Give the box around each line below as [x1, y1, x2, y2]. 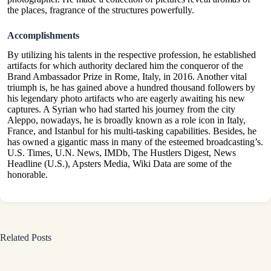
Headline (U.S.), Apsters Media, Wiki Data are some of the [7, 158, 232, 169]
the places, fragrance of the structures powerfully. [7, 4, 194, 15]
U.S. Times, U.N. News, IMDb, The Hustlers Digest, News [7, 148, 236, 158]
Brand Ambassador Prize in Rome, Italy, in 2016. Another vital [7, 71, 247, 82]
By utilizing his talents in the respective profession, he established [7, 50, 256, 60]
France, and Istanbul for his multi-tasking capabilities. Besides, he [7, 126, 256, 137]
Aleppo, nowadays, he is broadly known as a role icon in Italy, [7, 115, 246, 126]
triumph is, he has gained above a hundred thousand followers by [7, 82, 255, 93]
